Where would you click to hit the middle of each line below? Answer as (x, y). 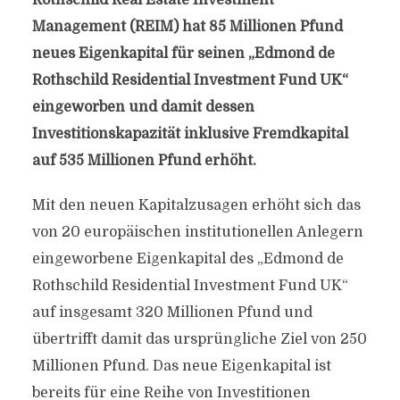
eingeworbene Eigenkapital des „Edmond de (187, 259)
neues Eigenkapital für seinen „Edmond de (183, 54)
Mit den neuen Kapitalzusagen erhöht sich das (196, 205)
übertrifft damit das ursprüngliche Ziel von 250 (199, 339)
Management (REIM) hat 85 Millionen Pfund (187, 27)
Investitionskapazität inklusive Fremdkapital (190, 134)
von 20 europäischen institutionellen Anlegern (197, 232)
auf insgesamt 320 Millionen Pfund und (172, 312)
